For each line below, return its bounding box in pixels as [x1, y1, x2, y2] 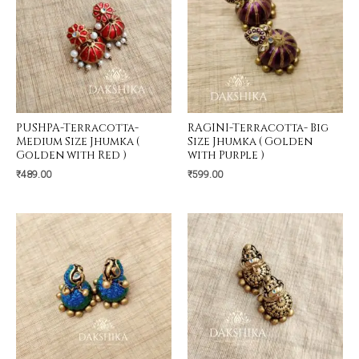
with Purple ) [188, 147, 264, 163]
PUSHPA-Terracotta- [16, 120, 139, 135]
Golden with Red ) [16, 147, 127, 163]
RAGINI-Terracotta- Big [188, 120, 329, 135]
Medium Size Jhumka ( [16, 134, 139, 149]
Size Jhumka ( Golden [188, 134, 313, 149]
